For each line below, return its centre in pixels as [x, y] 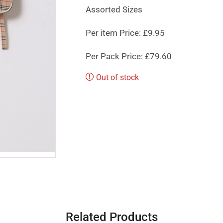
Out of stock [117, 77]
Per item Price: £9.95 [125, 33]
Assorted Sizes [114, 9]
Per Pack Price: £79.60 [128, 56]
